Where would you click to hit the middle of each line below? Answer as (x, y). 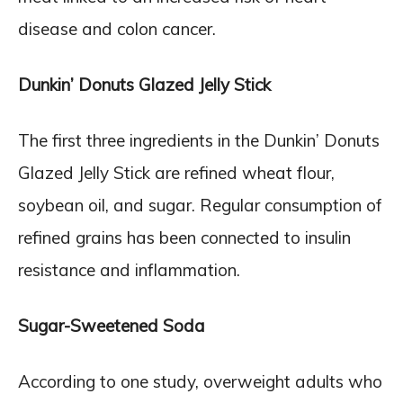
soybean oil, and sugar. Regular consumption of (200, 205)
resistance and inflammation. (129, 270)
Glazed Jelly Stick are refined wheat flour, (176, 173)
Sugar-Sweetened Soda (112, 326)
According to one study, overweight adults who (200, 381)
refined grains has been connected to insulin (184, 237)
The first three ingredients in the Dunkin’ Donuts (199, 140)
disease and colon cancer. (117, 29)
